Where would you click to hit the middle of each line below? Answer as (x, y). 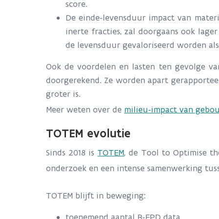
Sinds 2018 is (72, 153)
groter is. (63, 94)
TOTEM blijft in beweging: (96, 196)
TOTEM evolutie (90, 133)
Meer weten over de (85, 109)
